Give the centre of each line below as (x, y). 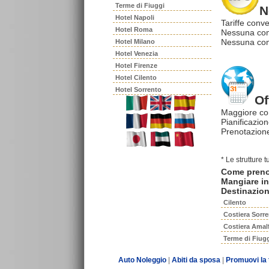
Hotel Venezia (137, 53)
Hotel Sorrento (138, 89)
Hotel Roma (134, 29)
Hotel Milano (135, 41)
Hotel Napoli (135, 17)
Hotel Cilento (136, 77)
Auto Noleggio (142, 260)
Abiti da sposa (196, 260)
